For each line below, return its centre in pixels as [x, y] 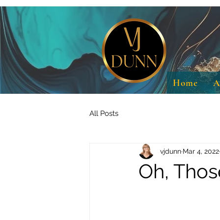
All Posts [104, 113]
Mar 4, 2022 [201, 151]
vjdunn [171, 151]
